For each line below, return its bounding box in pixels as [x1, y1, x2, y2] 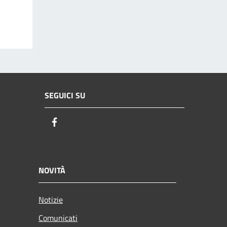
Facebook [60, 115, 97, 129]
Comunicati [39, 212, 78, 224]
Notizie [39, 194, 63, 206]
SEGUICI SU [45, 89, 85, 101]
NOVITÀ [39, 164, 65, 177]
